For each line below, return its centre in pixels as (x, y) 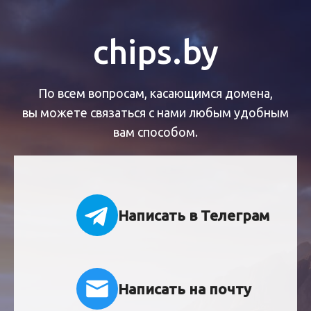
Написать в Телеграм (194, 215)
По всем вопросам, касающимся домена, (155, 93)
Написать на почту (185, 288)
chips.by (155, 51)
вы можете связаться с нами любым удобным (155, 112)
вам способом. (155, 132)
